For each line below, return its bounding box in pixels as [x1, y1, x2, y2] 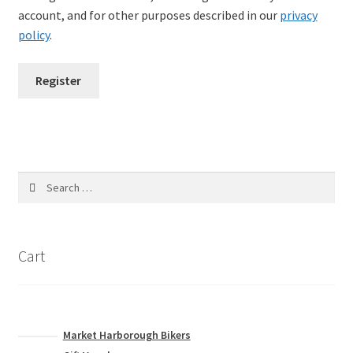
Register [35, 72, 82, 88]
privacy [279, 7, 318, 24]
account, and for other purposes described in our [17, 7, 280, 24]
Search [17, 173, 50, 188]
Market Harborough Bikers [62, 328, 191, 343]
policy [17, 27, 50, 43]
